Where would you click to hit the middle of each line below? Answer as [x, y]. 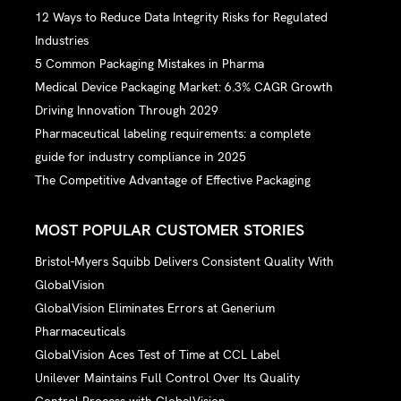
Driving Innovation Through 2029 [127, 110]
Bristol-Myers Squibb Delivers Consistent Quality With [185, 262]
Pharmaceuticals [81, 332]
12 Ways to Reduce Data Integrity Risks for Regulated [182, 17]
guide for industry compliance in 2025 [141, 156]
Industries [62, 40]
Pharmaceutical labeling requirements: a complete [173, 133]
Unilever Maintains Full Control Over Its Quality [168, 378]
